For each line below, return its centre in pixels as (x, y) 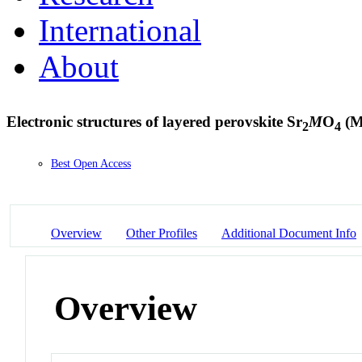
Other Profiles (162, 233)
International (120, 30)
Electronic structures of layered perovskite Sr (154, 121)
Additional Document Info (289, 233)
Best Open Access (91, 164)
